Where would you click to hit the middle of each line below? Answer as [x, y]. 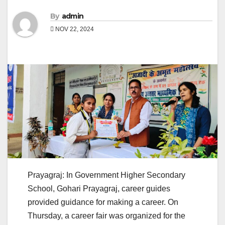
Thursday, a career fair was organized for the [106, 216]
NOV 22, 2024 [74, 29]
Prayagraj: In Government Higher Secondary [106, 175]
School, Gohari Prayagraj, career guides [99, 189]
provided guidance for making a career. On [103, 202]
